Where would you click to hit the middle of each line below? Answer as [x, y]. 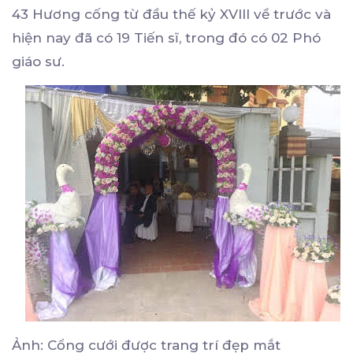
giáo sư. [38, 62]
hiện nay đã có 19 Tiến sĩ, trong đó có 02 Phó [166, 38]
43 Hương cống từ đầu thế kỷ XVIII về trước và [171, 15]
